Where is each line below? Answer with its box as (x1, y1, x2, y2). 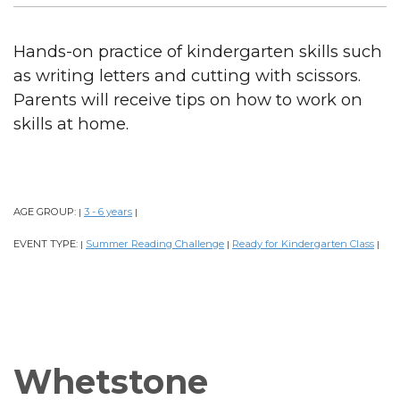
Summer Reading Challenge (86, 237, 224, 250)
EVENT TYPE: (13, 237, 80, 250)
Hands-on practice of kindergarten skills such (13, 40, 382, 62)
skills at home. (13, 112, 129, 134)
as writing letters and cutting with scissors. (13, 64, 361, 86)
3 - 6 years (84, 204, 132, 218)
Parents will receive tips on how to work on (13, 88, 362, 110)
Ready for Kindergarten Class (232, 237, 374, 250)
